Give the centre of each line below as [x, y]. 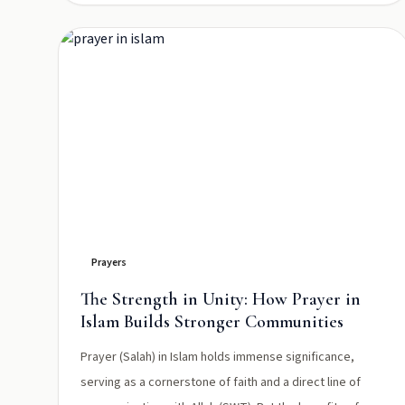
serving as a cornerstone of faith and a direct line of [221, 382]
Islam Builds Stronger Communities [212, 322]
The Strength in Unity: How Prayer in [221, 299]
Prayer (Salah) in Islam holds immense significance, [217, 357]
